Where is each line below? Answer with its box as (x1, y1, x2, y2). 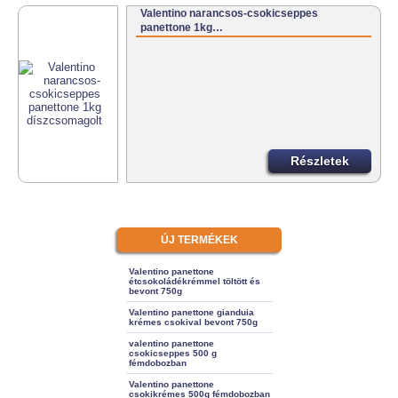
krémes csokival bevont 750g (128, 316, 258, 327)
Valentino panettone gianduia (128, 306, 254, 317)
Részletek (291, 153, 349, 168)
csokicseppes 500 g (128, 347, 217, 358)
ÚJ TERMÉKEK (160, 233, 238, 246)
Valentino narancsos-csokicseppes (140, 7, 319, 20)
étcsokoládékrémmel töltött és (128, 275, 260, 286)
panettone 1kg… (140, 21, 224, 35)
